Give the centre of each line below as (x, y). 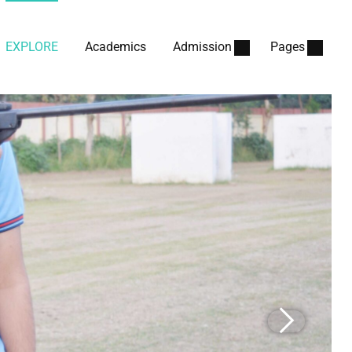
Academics (115, 47)
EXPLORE (32, 47)
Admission (202, 47)
